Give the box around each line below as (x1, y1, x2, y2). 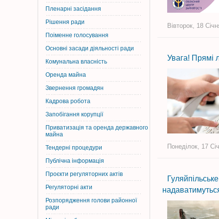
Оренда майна (45, 71, 86, 78)
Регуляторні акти (45, 184, 92, 191)
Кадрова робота (45, 98, 90, 105)
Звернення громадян (45, 85, 104, 91)
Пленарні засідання (45, 5, 101, 12)
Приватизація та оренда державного (45, 124, 148, 131)
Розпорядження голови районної (45, 197, 137, 204)
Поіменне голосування (45, 32, 109, 39)
